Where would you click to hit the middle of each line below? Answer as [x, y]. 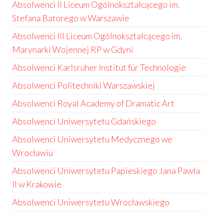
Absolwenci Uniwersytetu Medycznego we [92, 139]
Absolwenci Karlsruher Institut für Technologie [99, 67]
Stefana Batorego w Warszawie [71, 18]
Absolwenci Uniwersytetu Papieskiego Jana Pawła [106, 170]
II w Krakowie [37, 184]
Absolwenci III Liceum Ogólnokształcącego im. [97, 36]
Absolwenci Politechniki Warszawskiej [84, 85]
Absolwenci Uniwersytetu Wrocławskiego [91, 202]
